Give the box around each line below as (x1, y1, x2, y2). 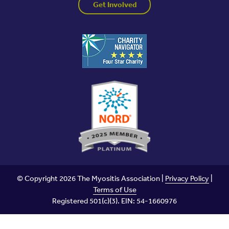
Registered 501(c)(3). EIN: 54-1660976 (52, 195, 177, 205)
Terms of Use (93, 184, 136, 194)
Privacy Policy (165, 173, 209, 183)
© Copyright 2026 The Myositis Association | (16, 173, 165, 183)
